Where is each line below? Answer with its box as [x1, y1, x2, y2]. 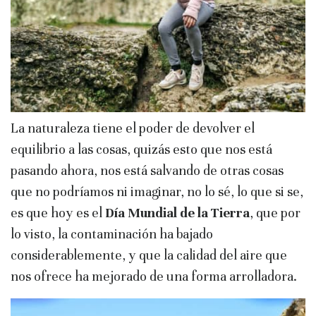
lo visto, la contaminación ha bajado [11, 226, 213, 243]
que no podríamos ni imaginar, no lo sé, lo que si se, [11, 183, 303, 200]
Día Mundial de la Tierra [105, 205, 250, 221]
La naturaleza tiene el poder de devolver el [11, 120, 255, 137]
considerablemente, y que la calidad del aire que [11, 247, 287, 264]
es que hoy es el [11, 205, 105, 221]
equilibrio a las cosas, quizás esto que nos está [11, 141, 272, 158]
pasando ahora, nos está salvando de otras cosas [11, 162, 284, 179]
